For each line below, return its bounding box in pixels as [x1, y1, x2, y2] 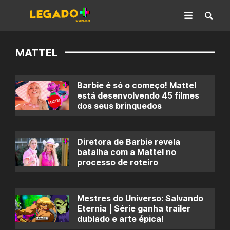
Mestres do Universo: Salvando [77, 193, 203, 203]
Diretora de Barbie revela [77, 137, 180, 147]
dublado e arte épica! [77, 214, 164, 224]
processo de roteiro [77, 157, 158, 167]
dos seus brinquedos [77, 101, 162, 111]
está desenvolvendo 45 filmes [77, 90, 199, 101]
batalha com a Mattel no [77, 147, 176, 157]
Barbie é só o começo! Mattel [77, 80, 196, 90]
